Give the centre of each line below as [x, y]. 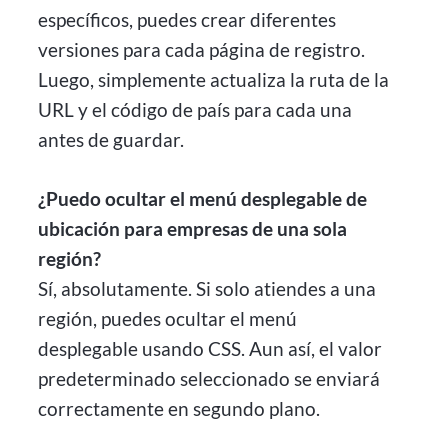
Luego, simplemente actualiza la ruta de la [214, 79]
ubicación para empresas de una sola [193, 228]
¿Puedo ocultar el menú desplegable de [203, 198]
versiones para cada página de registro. [202, 49]
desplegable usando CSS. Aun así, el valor [210, 348]
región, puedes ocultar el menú [168, 318]
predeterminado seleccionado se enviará [209, 378]
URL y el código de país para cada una [195, 109]
